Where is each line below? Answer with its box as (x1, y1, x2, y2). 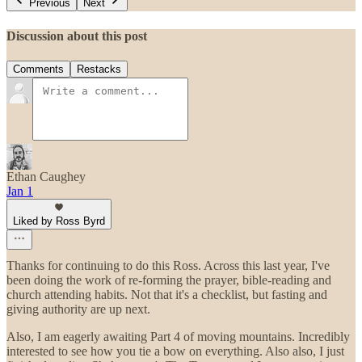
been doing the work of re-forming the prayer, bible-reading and (6, 272, 331, 287)
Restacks (77, 62, 121, 75)
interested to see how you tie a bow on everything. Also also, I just (6, 343, 344, 358)
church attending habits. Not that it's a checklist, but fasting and (6, 287, 327, 301)
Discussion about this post (6, 28, 147, 43)
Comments (13, 62, 64, 75)
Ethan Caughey (6, 169, 86, 183)
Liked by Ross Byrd (13, 214, 105, 227)
